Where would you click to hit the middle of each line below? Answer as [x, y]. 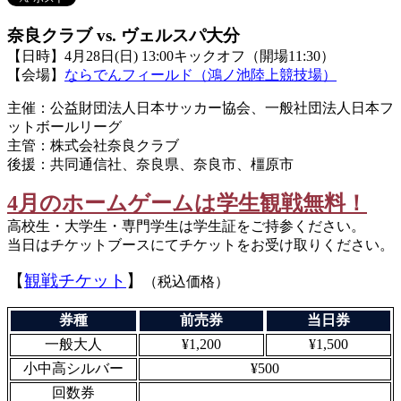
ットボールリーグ [64, 127]
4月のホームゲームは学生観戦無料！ [187, 204]
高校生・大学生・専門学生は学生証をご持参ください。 [186, 226]
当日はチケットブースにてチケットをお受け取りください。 [200, 245]
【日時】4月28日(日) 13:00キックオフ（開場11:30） [171, 56]
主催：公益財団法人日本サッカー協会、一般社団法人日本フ [200, 108]
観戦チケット [75, 281]
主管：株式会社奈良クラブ [93, 146]
